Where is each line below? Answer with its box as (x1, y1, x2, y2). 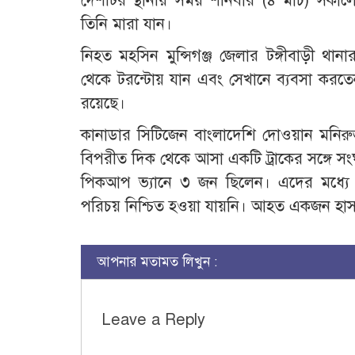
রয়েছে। (81, 93, 125, 113)
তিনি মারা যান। (81, 13, 172, 34)
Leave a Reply (101, 309, 205, 330)
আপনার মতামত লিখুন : (97, 253, 217, 270)
